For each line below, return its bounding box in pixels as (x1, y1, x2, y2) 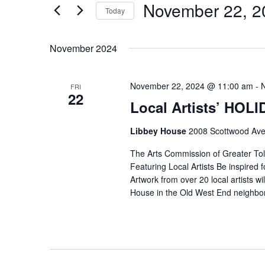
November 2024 (50, 41, 117, 55)
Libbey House (130, 125, 189, 137)
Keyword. (50, 2, 81, 12)
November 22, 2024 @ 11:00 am (130, 80, 253, 92)
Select (143, 22, 163, 33)
